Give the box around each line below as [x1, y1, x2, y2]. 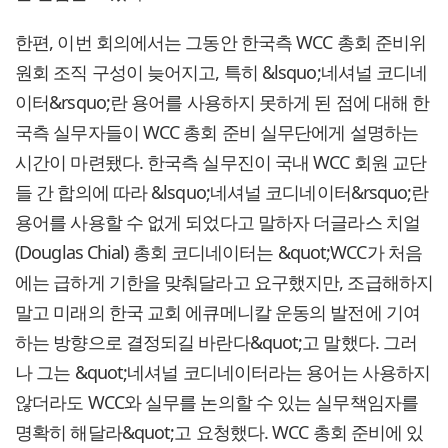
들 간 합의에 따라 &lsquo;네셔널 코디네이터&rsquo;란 [15, 180, 429, 205]
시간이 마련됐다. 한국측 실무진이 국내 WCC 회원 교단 [15, 150, 427, 175]
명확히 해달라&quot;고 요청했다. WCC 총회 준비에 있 [15, 420, 424, 445]
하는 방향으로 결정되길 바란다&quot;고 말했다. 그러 [15, 330, 418, 355]
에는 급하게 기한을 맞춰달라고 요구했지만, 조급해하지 [15, 270, 433, 295]
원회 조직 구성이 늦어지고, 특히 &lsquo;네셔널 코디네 [15, 60, 428, 85]
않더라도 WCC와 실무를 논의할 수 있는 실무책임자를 [15, 390, 418, 415]
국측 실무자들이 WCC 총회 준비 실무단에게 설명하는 [15, 120, 418, 145]
